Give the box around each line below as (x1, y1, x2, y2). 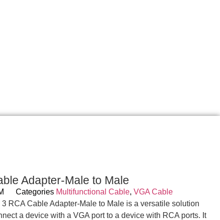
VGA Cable (133, 188, 173, 196)
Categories (15, 188, 54, 196)
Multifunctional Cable (55, 188, 130, 196)
